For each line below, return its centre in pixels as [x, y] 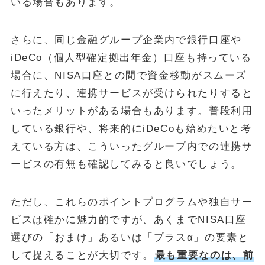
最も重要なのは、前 [204, 255]
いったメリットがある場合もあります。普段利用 [132, 111]
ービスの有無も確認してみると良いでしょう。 [126, 164]
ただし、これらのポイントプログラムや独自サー [132, 202]
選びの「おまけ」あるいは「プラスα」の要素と [130, 237]
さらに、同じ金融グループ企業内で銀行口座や [126, 40]
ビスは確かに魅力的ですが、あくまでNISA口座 [129, 219]
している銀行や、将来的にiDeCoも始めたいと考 [131, 128]
